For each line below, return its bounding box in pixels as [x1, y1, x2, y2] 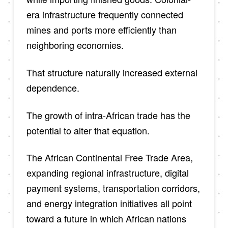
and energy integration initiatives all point [26, 196, 192, 210]
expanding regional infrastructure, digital [26, 166, 189, 180]
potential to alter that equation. [26, 123, 150, 137]
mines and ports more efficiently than [26, 23, 177, 37]
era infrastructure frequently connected [26, 8, 183, 21]
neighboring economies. [26, 38, 124, 52]
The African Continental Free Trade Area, [26, 151, 193, 164]
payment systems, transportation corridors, [26, 181, 200, 195]
